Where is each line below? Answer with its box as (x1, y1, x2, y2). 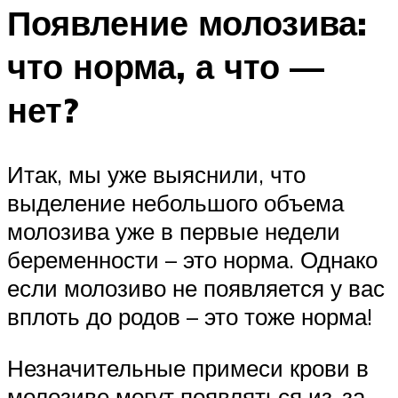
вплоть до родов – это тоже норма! (7, 302, 372, 331)
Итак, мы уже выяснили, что (7, 160, 306, 189)
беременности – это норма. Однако (7, 245, 378, 275)
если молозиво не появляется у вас (7, 274, 385, 303)
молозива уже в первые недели (7, 217, 340, 246)
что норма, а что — (7, 44, 324, 89)
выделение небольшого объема (7, 188, 344, 218)
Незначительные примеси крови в (7, 353, 369, 382)
